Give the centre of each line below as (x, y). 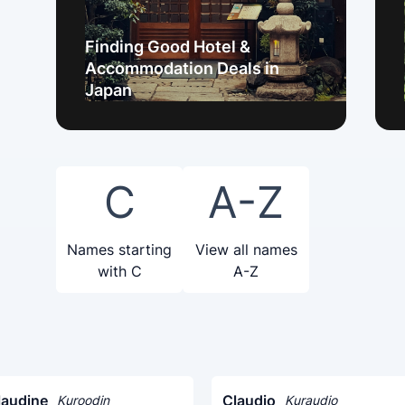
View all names (246, 250)
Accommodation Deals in (182, 68)
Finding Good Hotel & (168, 47)
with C (119, 271)
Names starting (119, 250)
